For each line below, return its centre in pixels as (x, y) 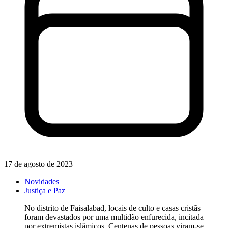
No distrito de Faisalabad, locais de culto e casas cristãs (112, 208)
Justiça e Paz (45, 191)
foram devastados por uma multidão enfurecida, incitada (114, 217)
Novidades (42, 182)
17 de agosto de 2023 (38, 164)
